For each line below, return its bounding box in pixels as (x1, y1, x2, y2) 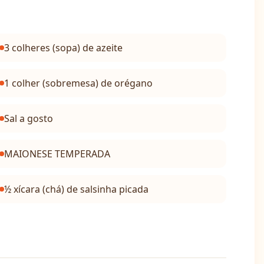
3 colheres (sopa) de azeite (4, 41, 123, 54)
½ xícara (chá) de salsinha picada (4, 183, 148, 196)
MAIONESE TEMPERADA (4, 147, 110, 160)
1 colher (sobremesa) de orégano (4, 77, 153, 90)
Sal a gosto (4, 112, 53, 125)
